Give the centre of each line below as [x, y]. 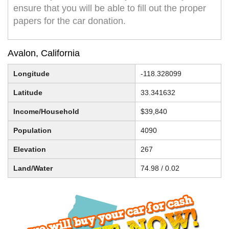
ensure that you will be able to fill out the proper [110, 8]
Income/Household [46, 112]
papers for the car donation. [70, 21]
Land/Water [33, 168]
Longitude [31, 74]
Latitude [28, 93]
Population [32, 131]
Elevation [30, 150]
